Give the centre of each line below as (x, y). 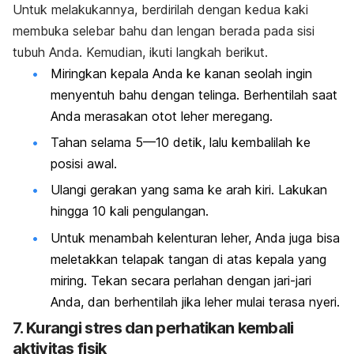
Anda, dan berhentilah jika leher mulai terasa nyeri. (195, 301)
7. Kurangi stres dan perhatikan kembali (153, 328)
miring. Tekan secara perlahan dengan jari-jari (181, 280)
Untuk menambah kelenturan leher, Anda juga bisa (195, 237)
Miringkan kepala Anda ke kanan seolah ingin (181, 73)
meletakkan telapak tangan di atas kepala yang (188, 259)
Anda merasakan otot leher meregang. (162, 116)
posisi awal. (84, 164)
